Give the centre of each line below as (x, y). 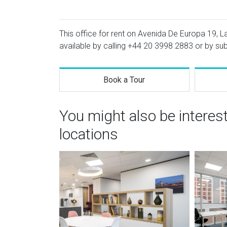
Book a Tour (124, 80)
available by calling (93, 46)
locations (89, 134)
